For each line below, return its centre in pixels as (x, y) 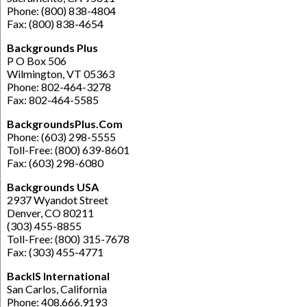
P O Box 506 (37, 61)
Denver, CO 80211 (50, 213)
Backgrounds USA (53, 187)
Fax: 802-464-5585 (53, 100)
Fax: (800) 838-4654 (55, 24)
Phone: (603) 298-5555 (61, 137)
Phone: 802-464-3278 (59, 87)
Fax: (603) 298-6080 (55, 163)
